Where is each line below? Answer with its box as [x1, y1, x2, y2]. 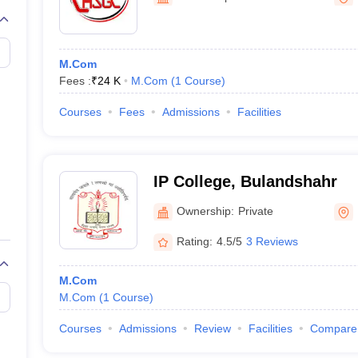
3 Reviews [245, 234, 298, 248]
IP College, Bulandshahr [153, 173, 337, 190]
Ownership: [176, 204, 234, 217]
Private [237, 204, 273, 217]
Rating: [176, 234, 213, 248]
